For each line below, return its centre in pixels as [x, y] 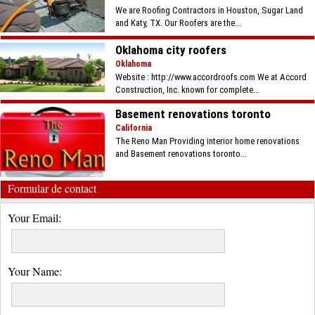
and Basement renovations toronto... [181, 154]
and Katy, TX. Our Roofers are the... [179, 23]
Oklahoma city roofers [171, 50]
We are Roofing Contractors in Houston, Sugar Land [210, 10]
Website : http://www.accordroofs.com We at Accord [211, 77]
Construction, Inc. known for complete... [188, 90]
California [134, 128]
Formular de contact [52, 188]
